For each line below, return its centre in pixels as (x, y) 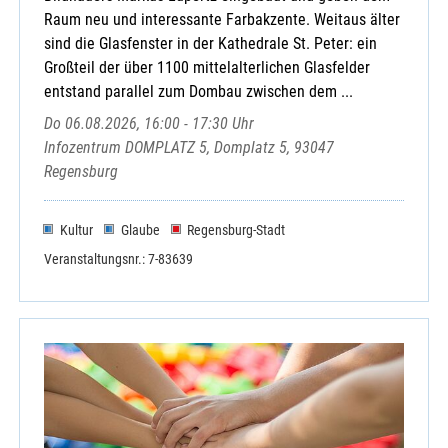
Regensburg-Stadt (236, 230)
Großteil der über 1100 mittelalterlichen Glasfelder (207, 67)
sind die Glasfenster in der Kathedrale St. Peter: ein (210, 43)
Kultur (76, 230)
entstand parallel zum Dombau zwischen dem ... (198, 91)
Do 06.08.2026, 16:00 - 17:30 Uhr (149, 123)
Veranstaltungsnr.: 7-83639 (118, 258)
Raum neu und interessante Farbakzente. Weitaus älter (222, 19)
